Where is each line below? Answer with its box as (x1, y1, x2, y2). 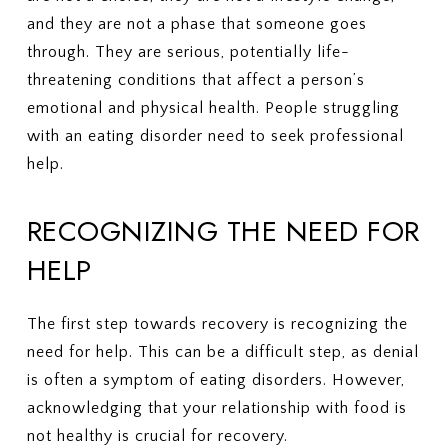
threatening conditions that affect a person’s (26, 71, 365, 89)
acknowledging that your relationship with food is (26, 399, 407, 417)
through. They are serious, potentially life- (26, 43, 350, 61)
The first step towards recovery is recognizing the (26, 315, 408, 333)
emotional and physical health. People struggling (26, 99, 400, 117)
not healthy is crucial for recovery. (26, 427, 288, 445)
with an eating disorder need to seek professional (26, 127, 404, 145)
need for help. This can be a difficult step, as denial (26, 343, 419, 361)
